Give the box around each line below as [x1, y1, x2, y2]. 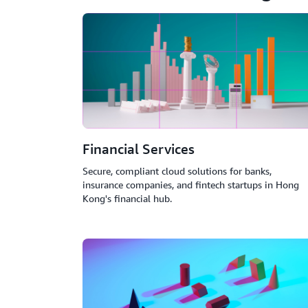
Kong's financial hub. [82, 192, 172, 204]
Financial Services [82, 141, 195, 157]
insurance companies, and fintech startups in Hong [82, 179, 299, 190]
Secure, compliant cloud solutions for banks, [82, 165, 272, 177]
